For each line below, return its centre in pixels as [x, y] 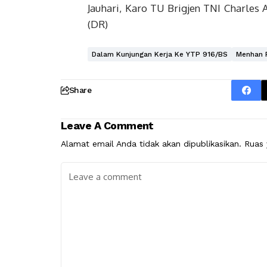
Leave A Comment [107, 125]
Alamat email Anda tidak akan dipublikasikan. [151, 144]
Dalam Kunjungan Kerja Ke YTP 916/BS [160, 54]
